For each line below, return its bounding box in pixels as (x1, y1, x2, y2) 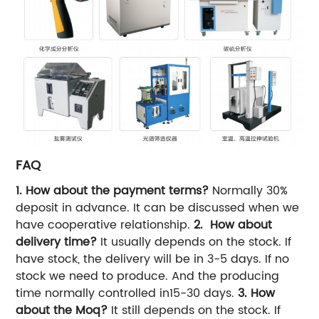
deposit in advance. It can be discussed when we (16, 198, 300, 217)
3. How (238, 283, 276, 303)
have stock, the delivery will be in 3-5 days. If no (16, 249, 290, 268)
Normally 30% (209, 181, 288, 200)
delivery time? (16, 232, 98, 251)
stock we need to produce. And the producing (16, 266, 280, 286)
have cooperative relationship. (16, 215, 194, 234)
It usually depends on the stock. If (97, 232, 292, 251)
